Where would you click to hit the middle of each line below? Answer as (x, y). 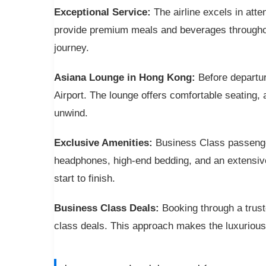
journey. (71, 47)
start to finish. (84, 178)
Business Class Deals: (106, 208)
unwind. (71, 113)
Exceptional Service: (102, 12)
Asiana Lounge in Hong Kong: (124, 77)
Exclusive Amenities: (103, 142)
